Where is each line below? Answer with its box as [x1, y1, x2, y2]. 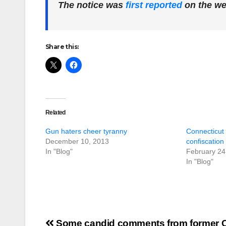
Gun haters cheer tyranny [45, 127, 127, 135]
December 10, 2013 [45, 137, 109, 145]
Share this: [45, 43, 79, 50]
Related [45, 109, 66, 116]
